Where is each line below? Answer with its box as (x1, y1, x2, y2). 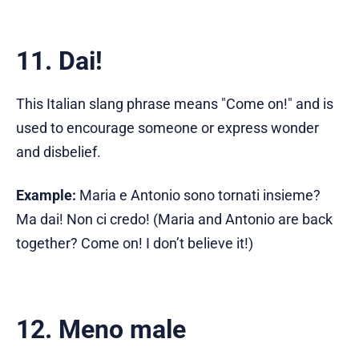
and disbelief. (16, 143, 101, 160)
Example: (16, 186, 76, 204)
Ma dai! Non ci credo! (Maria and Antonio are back (16, 210, 333, 228)
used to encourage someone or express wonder (16, 119, 319, 136)
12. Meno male (16, 313, 186, 345)
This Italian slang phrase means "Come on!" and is (16, 95, 333, 112)
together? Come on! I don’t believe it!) (16, 234, 253, 252)
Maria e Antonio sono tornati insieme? (76, 186, 321, 204)
